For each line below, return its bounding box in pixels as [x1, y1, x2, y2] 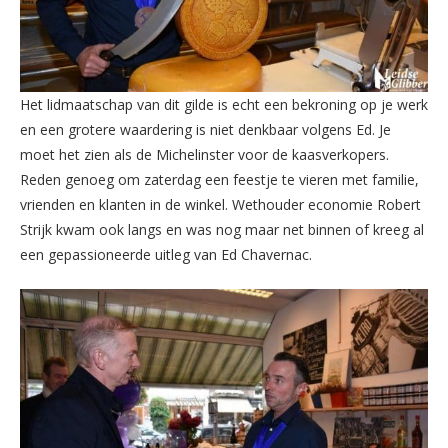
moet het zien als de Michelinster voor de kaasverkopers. [20, 144, 389, 164]
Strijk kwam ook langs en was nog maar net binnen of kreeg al [20, 219, 424, 239]
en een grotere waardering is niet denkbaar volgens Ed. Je [20, 119, 391, 139]
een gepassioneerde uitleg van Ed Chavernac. [20, 244, 312, 264]
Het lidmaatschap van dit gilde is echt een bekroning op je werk [20, 94, 428, 114]
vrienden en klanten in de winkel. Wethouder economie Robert [20, 194, 421, 214]
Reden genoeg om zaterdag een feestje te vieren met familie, [20, 169, 419, 189]
